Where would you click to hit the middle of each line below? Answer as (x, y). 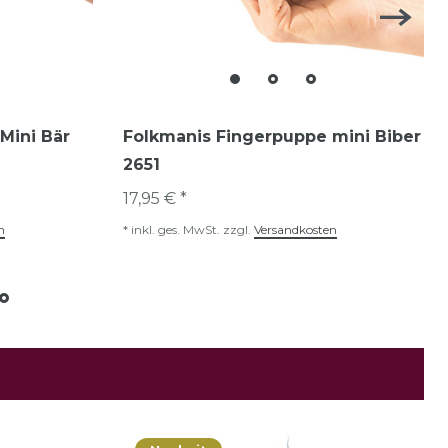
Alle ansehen (346, 374)
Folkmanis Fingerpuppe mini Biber (271, 137)
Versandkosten (295, 230)
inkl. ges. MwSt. (175, 230)
